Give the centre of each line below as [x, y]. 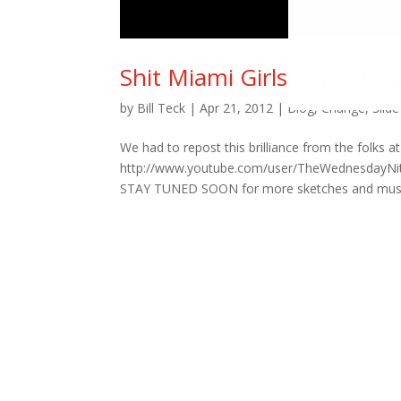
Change [344, 107]
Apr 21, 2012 [237, 107]
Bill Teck [162, 107]
